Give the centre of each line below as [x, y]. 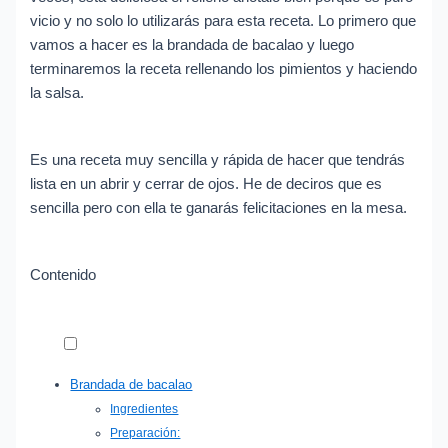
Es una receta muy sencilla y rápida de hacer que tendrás [218, 160]
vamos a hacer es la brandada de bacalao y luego [192, 45]
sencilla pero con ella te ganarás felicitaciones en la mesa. [219, 208]
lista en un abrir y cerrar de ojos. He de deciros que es [206, 184]
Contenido [63, 275]
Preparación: [145, 432]
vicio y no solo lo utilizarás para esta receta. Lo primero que [223, 21]
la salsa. [57, 93]
